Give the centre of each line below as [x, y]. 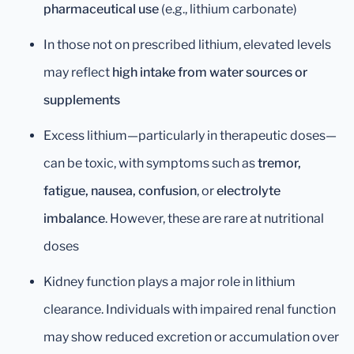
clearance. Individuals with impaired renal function [190, 309]
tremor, [279, 163]
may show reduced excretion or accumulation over [191, 337]
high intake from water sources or [210, 72]
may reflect [78, 72]
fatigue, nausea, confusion [120, 191]
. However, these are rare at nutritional [215, 218]
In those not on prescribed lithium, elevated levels [187, 45]
